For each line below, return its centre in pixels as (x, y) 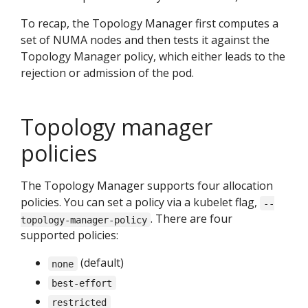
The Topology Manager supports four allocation (147, 186)
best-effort (82, 283)
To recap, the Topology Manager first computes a (150, 24)
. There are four (192, 219)
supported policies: (69, 235)
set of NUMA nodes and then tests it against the (145, 40)
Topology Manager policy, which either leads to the (153, 57)
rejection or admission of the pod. (107, 73)
